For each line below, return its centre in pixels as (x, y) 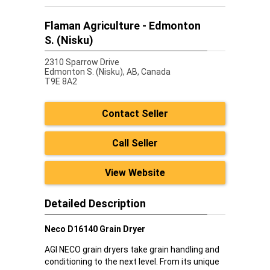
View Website (135, 173)
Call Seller (135, 143)
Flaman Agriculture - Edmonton (123, 26)
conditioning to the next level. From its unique (132, 262)
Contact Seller (135, 114)
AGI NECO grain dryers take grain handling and (132, 250)
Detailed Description (95, 203)
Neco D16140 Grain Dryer (95, 229)
